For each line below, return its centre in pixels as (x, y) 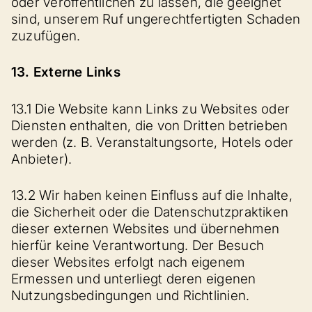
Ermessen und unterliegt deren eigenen (134, 279)
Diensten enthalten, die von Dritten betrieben (150, 125)
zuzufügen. (46, 36)
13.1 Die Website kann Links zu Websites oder (151, 109)
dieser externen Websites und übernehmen (146, 229)
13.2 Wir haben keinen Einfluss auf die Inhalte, (152, 195)
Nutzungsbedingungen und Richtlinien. (131, 296)
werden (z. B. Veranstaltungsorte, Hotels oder (153, 142)
